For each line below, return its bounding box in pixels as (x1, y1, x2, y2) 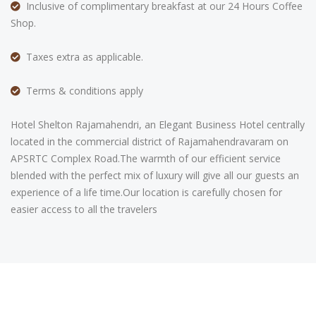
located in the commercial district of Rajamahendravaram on (11, 135, 288, 148)
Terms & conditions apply (20, 84, 143, 97)
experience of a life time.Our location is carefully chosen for (11, 186, 282, 199)
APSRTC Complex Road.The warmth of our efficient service (11, 152, 281, 165)
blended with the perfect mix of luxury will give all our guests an (11, 169, 299, 182)
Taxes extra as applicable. (20, 50, 143, 63)
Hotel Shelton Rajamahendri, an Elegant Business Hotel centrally (11, 118, 305, 131)
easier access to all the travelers (11, 202, 157, 216)
